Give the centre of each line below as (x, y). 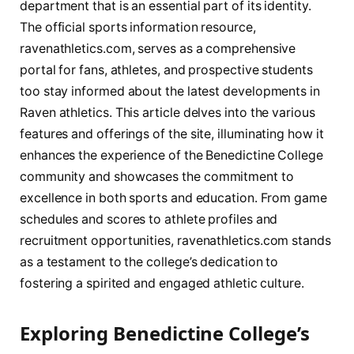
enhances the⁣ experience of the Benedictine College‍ (171, 155)
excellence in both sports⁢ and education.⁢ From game (173, 198)
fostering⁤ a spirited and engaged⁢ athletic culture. (162, 283)
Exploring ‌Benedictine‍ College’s (165, 333)
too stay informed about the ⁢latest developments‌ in (170, 91)
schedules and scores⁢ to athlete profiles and (149, 219)
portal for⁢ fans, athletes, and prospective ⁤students (166, 70)
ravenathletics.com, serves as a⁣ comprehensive (158, 48)
